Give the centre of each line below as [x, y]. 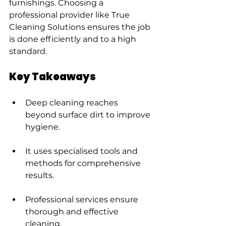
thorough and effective [73, 212]
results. [40, 175]
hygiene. [43, 127]
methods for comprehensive [84, 163]
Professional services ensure [83, 200]
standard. [28, 51]
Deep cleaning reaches [73, 103]
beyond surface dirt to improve [89, 115]
